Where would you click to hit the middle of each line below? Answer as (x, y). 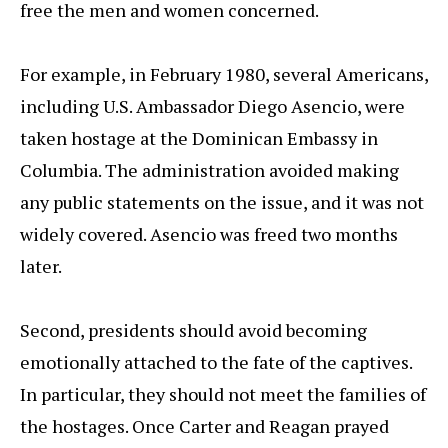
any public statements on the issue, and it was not (222, 202)
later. (41, 266)
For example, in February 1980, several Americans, (224, 74)
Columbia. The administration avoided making (209, 170)
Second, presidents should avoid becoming (193, 330)
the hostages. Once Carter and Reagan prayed (204, 426)
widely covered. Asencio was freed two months (209, 234)
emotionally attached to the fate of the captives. (216, 362)
